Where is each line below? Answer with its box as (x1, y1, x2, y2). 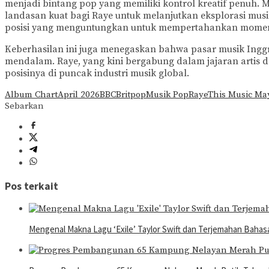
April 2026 (58, 89, 100, 101)
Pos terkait (5, 179, 58, 193)
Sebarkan (5, 100, 44, 112)
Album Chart (5, 89, 58, 101)
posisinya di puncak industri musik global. (5, 67, 189, 80)
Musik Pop (146, 89, 189, 101)
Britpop (116, 89, 146, 101)
